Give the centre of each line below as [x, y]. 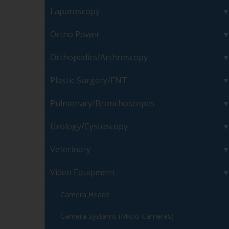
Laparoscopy [75, 12]
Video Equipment [83, 173]
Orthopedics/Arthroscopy [99, 58]
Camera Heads [85, 195]
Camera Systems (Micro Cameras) [117, 216]
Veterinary [70, 150]
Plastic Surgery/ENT [89, 81]
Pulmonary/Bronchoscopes [102, 104]
